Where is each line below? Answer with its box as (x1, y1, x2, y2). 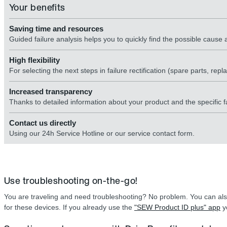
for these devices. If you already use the (4, 203, 134, 211)
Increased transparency (9, 87, 92, 96)
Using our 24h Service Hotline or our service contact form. (9, 129, 195, 137)
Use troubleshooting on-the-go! (4, 174, 138, 187)
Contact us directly (9, 119, 76, 127)
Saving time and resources (9, 24, 103, 33)
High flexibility (9, 56, 60, 64)
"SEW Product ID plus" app (134, 203, 220, 211)
